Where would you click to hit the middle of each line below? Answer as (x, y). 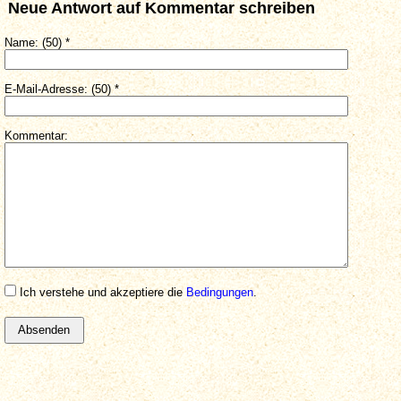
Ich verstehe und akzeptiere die (101, 293)
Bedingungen (220, 293)
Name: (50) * (37, 42)
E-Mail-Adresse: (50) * (62, 89)
